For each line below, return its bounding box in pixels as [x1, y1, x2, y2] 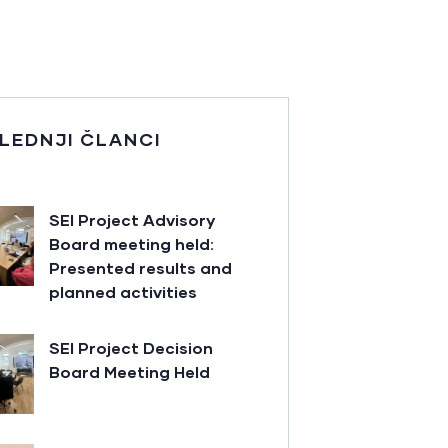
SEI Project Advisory [49, 210, 215, 230]
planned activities [49, 282, 197, 302]
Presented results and [49, 258, 232, 278]
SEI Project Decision [49, 338, 213, 358]
